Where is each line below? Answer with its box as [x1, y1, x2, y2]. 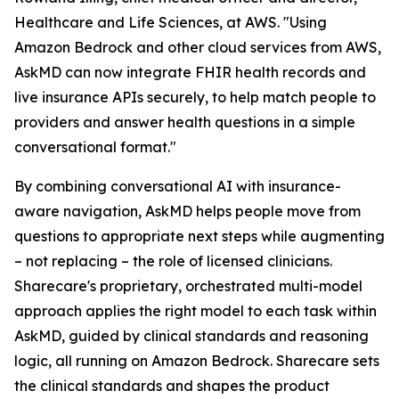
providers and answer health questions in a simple [14, 113, 355, 131]
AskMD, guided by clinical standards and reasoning [14, 327, 369, 345]
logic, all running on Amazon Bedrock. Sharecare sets [14, 352, 379, 370]
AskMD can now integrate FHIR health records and [14, 63, 366, 81]
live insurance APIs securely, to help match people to [14, 88, 376, 106]
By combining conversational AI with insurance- [14, 177, 341, 195]
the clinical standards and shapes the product [14, 377, 330, 395]
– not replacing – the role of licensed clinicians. [14, 252, 332, 270]
